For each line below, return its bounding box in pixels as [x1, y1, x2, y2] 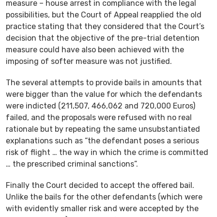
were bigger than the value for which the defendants [6, 89, 202, 99]
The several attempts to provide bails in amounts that [6, 77, 202, 87]
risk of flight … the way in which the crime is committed [6, 147, 208, 157]
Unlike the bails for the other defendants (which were [6, 192, 202, 201]
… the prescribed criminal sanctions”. [6, 159, 138, 169]
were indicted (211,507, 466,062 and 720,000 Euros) [6, 101, 195, 110]
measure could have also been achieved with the [6, 45, 184, 54]
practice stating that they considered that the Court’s [6, 21, 204, 31]
